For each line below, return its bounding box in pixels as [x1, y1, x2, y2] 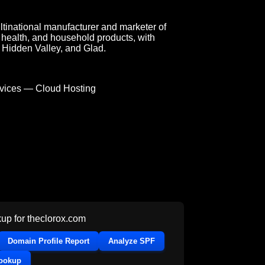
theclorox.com [27, 213, 86, 224]
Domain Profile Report [8, 236, 89, 245]
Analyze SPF [108, 236, 155, 245]
